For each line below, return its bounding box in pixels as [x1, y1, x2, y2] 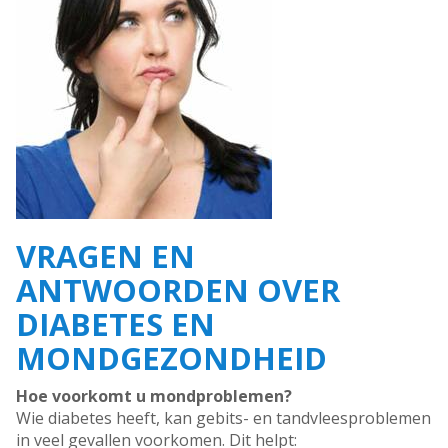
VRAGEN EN [16, 235, 195, 278]
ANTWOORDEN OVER [16, 269, 340, 312]
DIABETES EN [16, 303, 215, 346]
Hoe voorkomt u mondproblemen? [16, 385, 292, 408]
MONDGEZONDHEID [16, 337, 327, 380]
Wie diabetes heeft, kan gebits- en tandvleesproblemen [16, 407, 431, 430]
